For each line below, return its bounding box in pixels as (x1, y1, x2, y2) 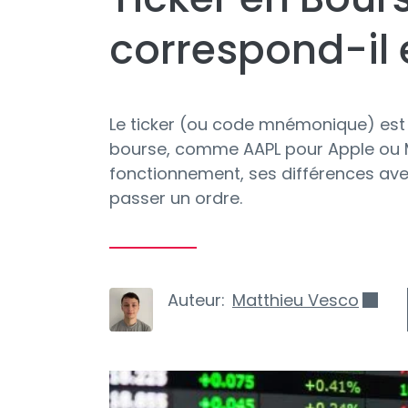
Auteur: (168, 289, 225, 311)
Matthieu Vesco (232, 289, 359, 311)
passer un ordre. (109, 187, 242, 209)
